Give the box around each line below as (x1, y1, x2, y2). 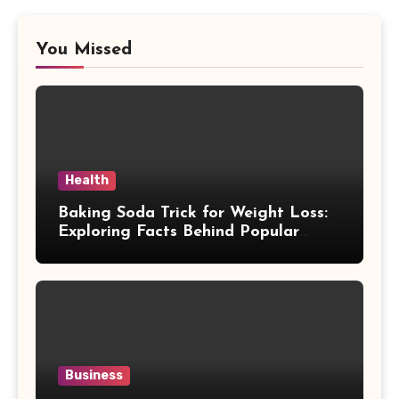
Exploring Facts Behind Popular (58, 223, 299, 240)
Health (65, 172, 109, 188)
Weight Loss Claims (58, 241, 208, 259)
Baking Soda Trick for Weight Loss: (58, 204, 328, 222)
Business (65, 367, 123, 383)
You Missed (36, 40, 132, 59)
